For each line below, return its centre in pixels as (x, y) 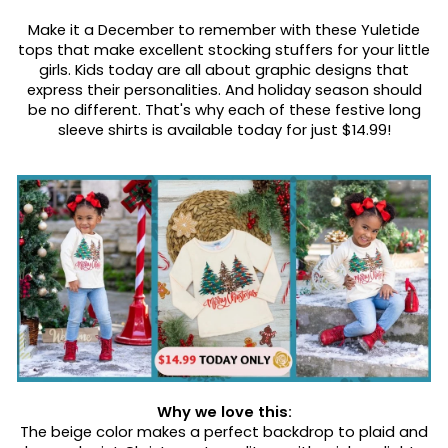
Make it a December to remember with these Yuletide (224, 30)
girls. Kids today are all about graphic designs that (224, 70)
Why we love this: (224, 412)
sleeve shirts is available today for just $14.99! (224, 130)
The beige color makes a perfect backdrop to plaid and (224, 432)
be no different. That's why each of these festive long (224, 110)
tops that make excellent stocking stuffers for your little (224, 50)
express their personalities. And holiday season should (224, 90)
